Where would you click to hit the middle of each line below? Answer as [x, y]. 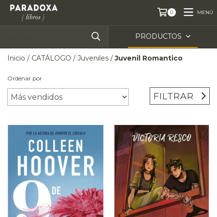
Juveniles [93, 58]
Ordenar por [25, 78]
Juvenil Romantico [149, 58]
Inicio [16, 58]
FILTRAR [174, 96]
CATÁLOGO [51, 58]
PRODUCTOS [160, 36]
